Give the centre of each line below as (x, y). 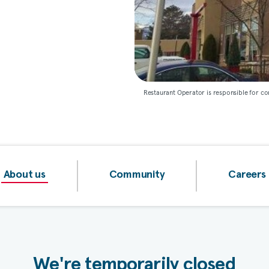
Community (137, 175)
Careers (247, 175)
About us (24, 175)
